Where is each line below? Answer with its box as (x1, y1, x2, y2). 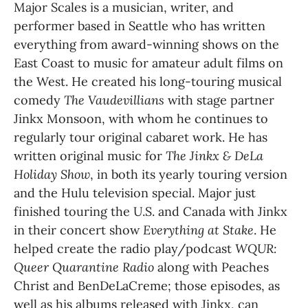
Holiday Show (14, 166, 90, 182)
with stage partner (164, 91, 274, 108)
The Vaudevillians (64, 91, 164, 108)
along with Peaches (157, 258, 269, 275)
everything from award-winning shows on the (14, 36, 279, 52)
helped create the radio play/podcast (14, 240, 235, 256)
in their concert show (14, 221, 143, 238)
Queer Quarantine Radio (14, 258, 157, 275)
